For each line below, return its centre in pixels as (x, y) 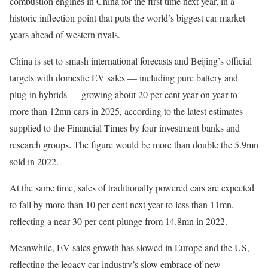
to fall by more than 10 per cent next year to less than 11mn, (122, 204)
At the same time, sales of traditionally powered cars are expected (132, 188)
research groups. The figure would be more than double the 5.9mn (134, 144)
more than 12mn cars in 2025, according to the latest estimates (126, 111)
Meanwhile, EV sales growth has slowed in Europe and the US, (130, 247)
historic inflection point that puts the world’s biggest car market (127, 18)
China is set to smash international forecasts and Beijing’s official (131, 61)
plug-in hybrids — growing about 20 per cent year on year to (124, 94)
